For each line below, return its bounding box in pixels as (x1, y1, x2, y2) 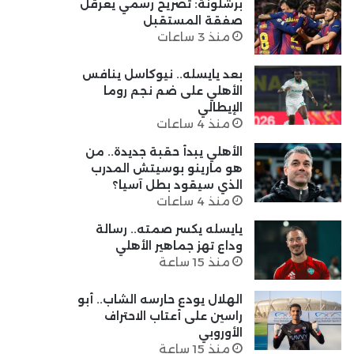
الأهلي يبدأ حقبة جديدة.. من (85, 145, 243, 159)
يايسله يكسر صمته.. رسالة (95, 222, 243, 236)
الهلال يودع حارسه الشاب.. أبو (77, 292, 243, 307)
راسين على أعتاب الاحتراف (104, 309, 243, 323)
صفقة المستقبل (142, 13, 243, 28)
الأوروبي (198, 326, 243, 340)
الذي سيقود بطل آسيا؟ (111, 178, 243, 192)
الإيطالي (197, 100, 243, 115)
